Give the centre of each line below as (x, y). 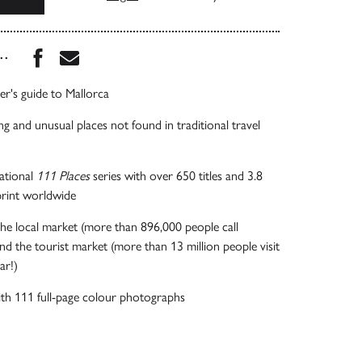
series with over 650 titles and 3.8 (176, 176)
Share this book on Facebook (150, 54)
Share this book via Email (168, 54)
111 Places (63, 176)
